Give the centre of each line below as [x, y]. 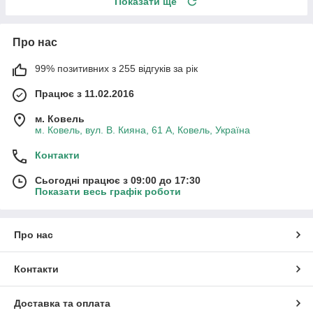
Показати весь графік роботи [108, 191]
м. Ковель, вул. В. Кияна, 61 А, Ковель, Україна [143, 130]
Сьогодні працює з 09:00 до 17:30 [118, 180]
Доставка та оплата [62, 303]
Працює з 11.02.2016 [85, 93]
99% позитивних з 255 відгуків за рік [116, 68]
